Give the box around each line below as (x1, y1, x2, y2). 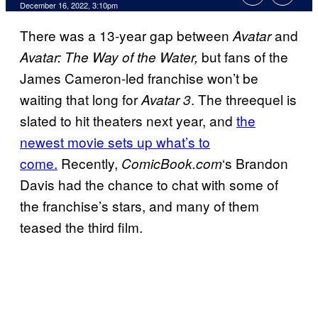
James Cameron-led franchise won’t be (20, 68, 258, 88)
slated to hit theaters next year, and (20, 111, 236, 131)
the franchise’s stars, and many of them (20, 196, 259, 216)
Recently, (57, 153, 121, 173)
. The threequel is (191, 89, 297, 109)
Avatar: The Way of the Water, (20, 48, 198, 67)
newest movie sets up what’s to (20, 132, 210, 152)
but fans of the (198, 47, 288, 67)
